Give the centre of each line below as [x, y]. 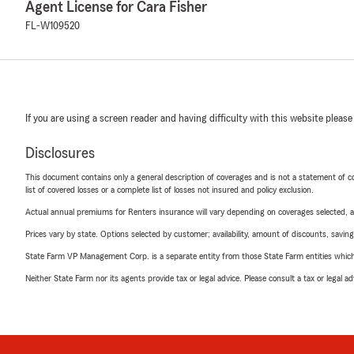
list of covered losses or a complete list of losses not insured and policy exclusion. [169, 190]
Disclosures [60, 153]
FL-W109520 [53, 26]
